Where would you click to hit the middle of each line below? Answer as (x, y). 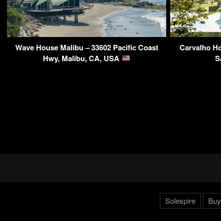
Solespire (180, 200)
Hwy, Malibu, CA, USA (82, 58)
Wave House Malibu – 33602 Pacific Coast (87, 47)
